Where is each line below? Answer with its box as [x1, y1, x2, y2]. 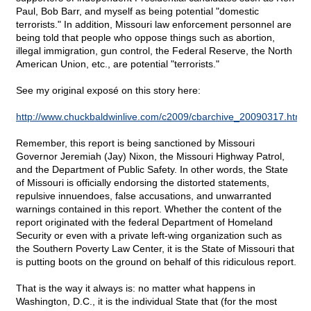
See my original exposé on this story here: [16, 85, 201, 96]
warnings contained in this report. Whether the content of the [16, 203, 282, 215]
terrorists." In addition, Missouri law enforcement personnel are [16, 19, 292, 31]
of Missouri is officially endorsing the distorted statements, [16, 177, 269, 189]
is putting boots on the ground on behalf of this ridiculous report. [16, 256, 296, 268]
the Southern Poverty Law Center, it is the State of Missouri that [16, 243, 294, 255]
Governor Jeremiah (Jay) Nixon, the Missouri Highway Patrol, [16, 151, 285, 162]
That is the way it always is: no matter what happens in [16, 283, 255, 294]
